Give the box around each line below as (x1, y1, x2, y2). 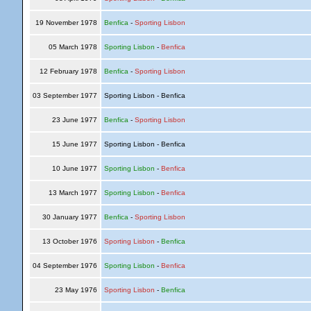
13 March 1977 (46, 189, 99, 196)
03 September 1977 (30, 92, 99, 99)
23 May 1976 (52, 286, 99, 294)
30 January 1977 (40, 213, 99, 221)
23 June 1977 (49, 116, 99, 124)
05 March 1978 (46, 43, 99, 51)
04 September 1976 (30, 262, 99, 269)
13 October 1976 (40, 237, 99, 245)
